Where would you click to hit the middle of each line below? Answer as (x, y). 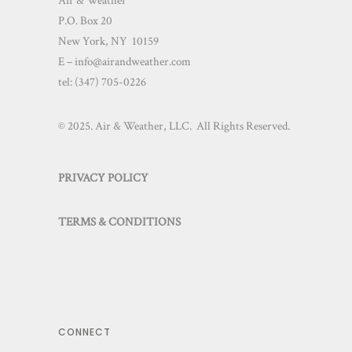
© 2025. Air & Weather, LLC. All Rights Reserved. (174, 126)
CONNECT (84, 332)
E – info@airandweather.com (125, 62)
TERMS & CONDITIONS (119, 222)
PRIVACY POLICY (103, 178)
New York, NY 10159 (108, 42)
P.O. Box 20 (85, 21)
